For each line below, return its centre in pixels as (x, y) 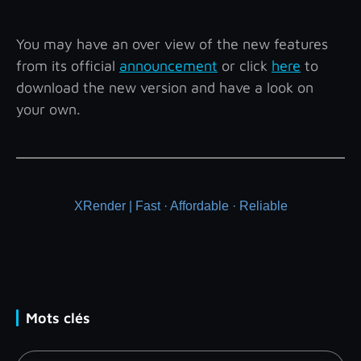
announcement (168, 66)
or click (245, 66)
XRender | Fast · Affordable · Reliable (180, 206)
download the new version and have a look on (165, 88)
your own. (48, 110)
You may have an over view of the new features (172, 44)
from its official (68, 66)
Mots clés (58, 318)
